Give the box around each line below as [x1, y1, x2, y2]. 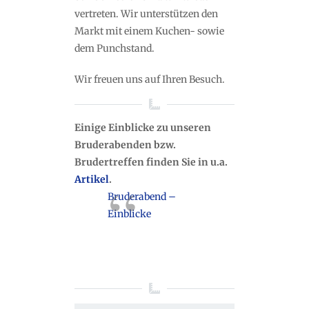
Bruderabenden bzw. [74, 139, 176, 152]
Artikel [74, 173, 109, 186]
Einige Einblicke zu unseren [74, 121, 211, 134]
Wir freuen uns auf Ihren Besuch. [74, 73, 225, 86]
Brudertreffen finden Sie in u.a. [74, 156, 228, 169]
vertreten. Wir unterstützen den [74, 8, 218, 21]
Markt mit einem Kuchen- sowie [74, 25, 224, 38]
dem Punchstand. [74, 42, 154, 55]
